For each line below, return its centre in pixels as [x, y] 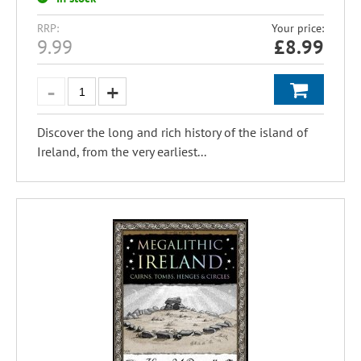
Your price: [298, 28]
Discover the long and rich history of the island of [172, 132]
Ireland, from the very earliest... [122, 151]
